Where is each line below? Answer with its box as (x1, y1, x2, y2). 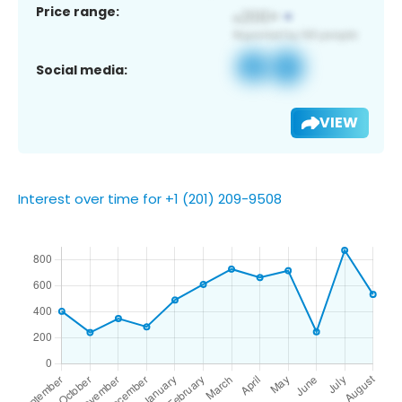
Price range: (36, 2, 119, 21)
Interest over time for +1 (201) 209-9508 (18, 188, 282, 208)
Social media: (36, 60, 127, 79)
